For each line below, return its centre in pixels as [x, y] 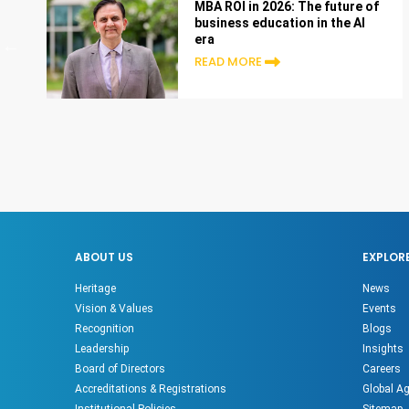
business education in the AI [279, 22]
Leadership [102, 348]
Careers [381, 368]
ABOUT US [105, 257]
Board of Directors [121, 368]
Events [379, 308]
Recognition [105, 328]
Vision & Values [115, 308]
